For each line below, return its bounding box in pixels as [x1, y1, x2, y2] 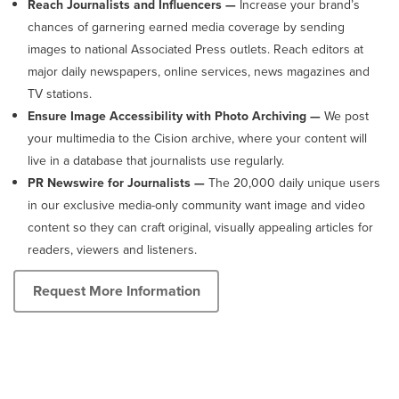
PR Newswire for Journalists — [28, 173, 205, 192]
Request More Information [32, 281, 200, 302]
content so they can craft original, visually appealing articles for [28, 217, 373, 237]
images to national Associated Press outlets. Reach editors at [28, 39, 363, 59]
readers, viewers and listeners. [28, 240, 197, 259]
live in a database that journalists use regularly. [28, 151, 284, 170]
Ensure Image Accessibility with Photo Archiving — [28, 106, 324, 126]
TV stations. [28, 84, 92, 103]
